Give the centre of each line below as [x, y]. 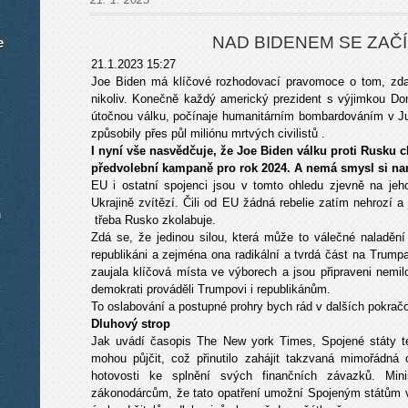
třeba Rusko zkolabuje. [153, 220]
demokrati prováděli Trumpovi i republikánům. [211, 289]
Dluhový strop [131, 324]
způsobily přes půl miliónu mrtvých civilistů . [208, 133]
